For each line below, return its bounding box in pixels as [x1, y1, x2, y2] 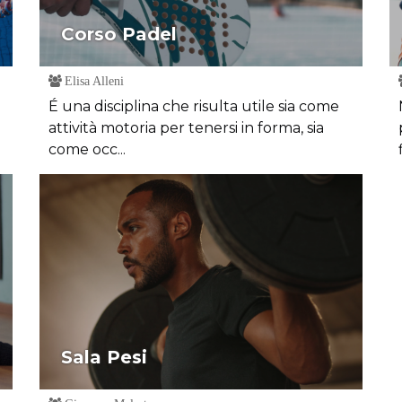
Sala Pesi [61, 346, 147, 368]
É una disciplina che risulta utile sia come [48, 98, 339, 115]
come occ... [48, 141, 126, 158]
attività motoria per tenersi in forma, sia [48, 119, 324, 136]
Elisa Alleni [62, 74, 124, 87]
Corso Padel [61, 23, 177, 45]
